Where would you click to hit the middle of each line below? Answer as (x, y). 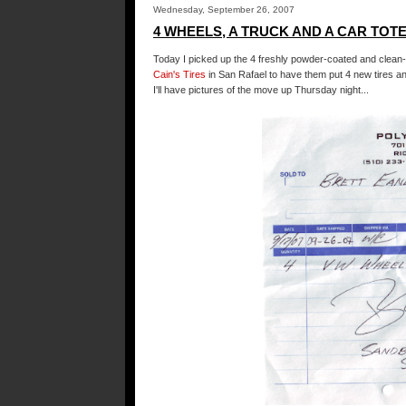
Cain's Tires (179, 74)
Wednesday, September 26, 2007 (224, 10)
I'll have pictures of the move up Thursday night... (261, 90)
